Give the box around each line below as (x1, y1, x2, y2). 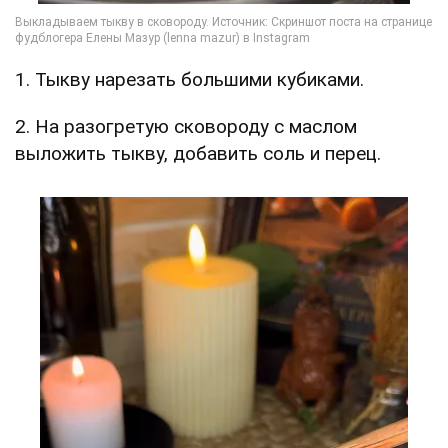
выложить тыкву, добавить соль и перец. (15, 142, 381, 166)
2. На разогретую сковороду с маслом (15, 115, 357, 139)
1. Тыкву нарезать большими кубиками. (15, 68, 364, 92)
